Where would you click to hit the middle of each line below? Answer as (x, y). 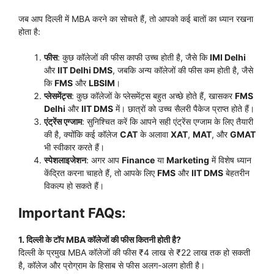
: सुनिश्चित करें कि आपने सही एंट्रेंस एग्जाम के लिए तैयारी (168, 122)
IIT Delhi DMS (85, 70)
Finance (138, 160)
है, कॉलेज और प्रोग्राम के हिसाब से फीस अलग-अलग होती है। (112, 265)
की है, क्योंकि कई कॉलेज (82, 135)
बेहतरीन (236, 173)
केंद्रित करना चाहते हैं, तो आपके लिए (101, 173)
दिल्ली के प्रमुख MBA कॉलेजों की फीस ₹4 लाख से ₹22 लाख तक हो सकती (134, 253)
